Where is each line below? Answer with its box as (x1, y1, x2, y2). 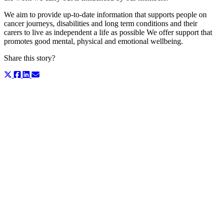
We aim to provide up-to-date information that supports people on (4, 10, 207, 19)
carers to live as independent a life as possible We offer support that (4, 28, 212, 37)
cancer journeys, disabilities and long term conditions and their (4, 19, 197, 28)
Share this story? (4, 53, 55, 62)
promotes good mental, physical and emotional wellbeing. (4, 37, 183, 45)
